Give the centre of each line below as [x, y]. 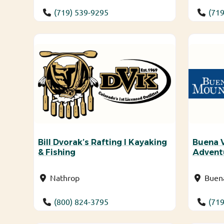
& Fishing [57, 152]
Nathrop [65, 178]
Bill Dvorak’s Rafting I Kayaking [103, 142]
